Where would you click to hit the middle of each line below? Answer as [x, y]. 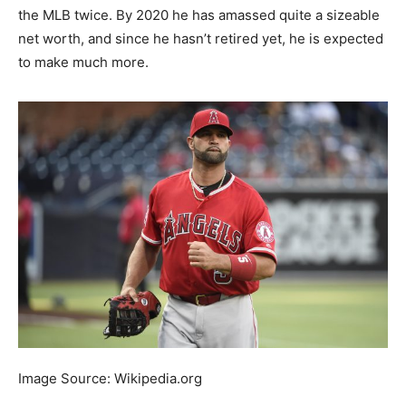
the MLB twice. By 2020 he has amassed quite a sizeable [199, 15]
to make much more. [83, 63]
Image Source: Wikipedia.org [110, 379]
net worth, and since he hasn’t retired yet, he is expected [201, 39]
